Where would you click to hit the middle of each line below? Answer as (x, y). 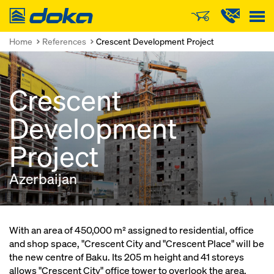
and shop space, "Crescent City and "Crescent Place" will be (137, 244)
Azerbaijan (43, 179)
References (64, 41)
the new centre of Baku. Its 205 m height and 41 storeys (127, 257)
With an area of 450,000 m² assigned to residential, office (131, 230)
